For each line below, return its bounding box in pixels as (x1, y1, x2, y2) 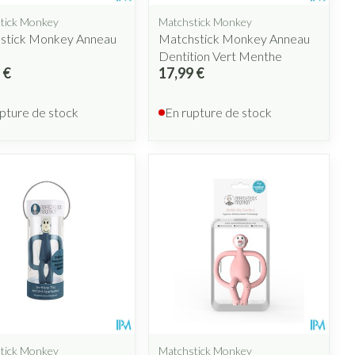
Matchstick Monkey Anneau (158, 30, 311, 46)
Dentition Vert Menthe (158, 48, 283, 63)
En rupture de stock (165, 104, 273, 120)
